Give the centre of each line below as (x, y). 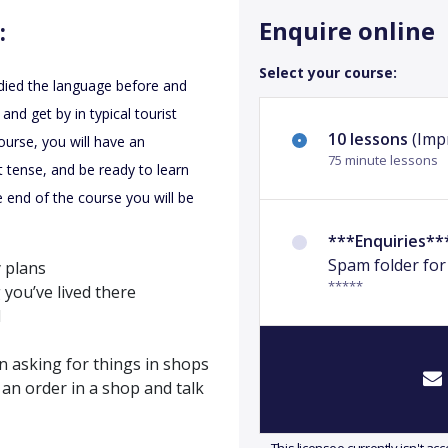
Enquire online (347, 30)
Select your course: (328, 72)
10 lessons (368, 139)
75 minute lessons (383, 160)
